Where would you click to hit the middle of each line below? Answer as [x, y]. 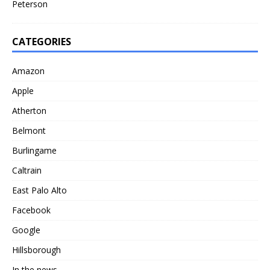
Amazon [28, 71]
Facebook [31, 210]
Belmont [29, 130]
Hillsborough [36, 250]
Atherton [29, 110]
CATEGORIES [42, 41]
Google [26, 230]
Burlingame [34, 150]
